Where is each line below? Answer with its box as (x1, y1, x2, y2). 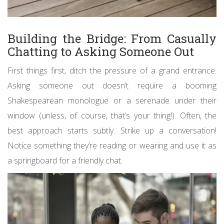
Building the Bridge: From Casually (7, 30, 216, 46)
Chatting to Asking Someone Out (7, 43, 194, 59)
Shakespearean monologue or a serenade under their (7, 94, 216, 106)
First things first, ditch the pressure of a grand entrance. (7, 64, 216, 76)
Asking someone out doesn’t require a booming (7, 79, 216, 91)
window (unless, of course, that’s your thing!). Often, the (7, 109, 216, 121)
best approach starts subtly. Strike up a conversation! (7, 124, 216, 136)
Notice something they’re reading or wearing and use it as (7, 139, 216, 151)
